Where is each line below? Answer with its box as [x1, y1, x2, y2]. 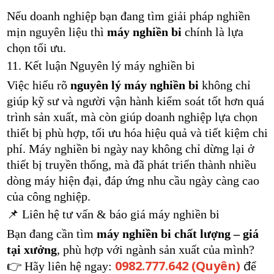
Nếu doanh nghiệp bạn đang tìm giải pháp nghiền [6, 9, 250, 23]
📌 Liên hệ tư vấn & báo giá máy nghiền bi [6, 207, 220, 221]
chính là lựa [181, 25, 243, 39]
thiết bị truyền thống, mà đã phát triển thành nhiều [6, 158, 256, 171]
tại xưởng [6, 243, 57, 256]
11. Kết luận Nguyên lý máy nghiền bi [6, 59, 195, 72]
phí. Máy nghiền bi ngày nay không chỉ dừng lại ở [6, 142, 254, 155]
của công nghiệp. [6, 190, 91, 203]
